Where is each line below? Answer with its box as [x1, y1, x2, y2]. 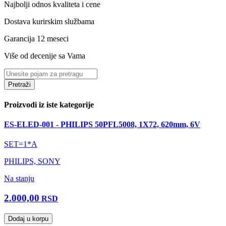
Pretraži [8, 80, 31, 88]
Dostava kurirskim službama [4, 17, 94, 26]
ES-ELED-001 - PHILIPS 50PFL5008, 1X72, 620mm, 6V [4, 120, 200, 129]
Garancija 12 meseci [4, 34, 69, 43]
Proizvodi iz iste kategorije [4, 100, 94, 109]
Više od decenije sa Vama [4, 51, 85, 60]
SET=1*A [4, 140, 37, 149]
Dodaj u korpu [8, 214, 48, 222]
